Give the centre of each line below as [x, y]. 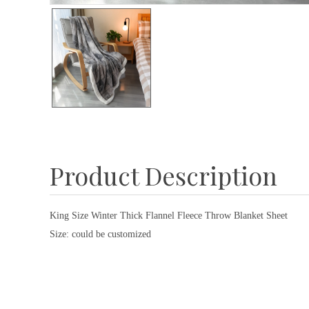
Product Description [163, 175]
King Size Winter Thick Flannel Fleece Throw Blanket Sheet [169, 216]
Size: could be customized [100, 234]
